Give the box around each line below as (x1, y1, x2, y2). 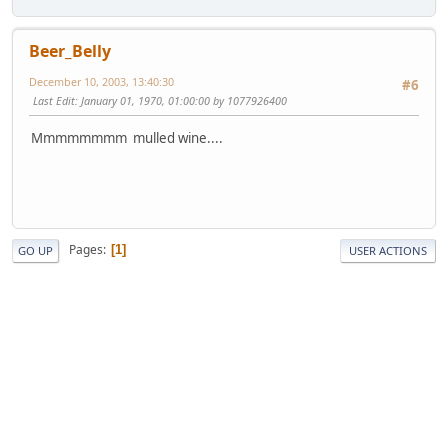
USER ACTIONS (349, 242, 427, 258)
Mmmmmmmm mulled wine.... (31, 129, 223, 148)
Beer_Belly (29, 39, 111, 62)
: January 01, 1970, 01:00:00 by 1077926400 (75, 92, 287, 108)
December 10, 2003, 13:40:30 (29, 73, 174, 89)
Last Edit (33, 92, 75, 108)
